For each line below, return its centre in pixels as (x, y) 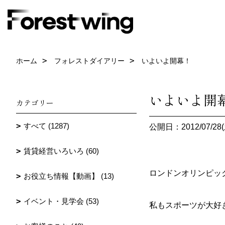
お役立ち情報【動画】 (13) (69, 176)
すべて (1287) (46, 126)
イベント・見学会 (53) (61, 201)
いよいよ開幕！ (166, 61)
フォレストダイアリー (89, 61)
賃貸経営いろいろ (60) (61, 151)
